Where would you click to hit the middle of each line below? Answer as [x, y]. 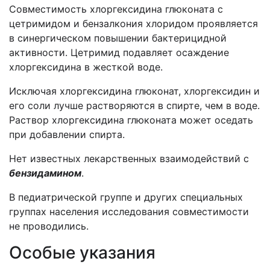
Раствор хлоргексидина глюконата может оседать [131, 120]
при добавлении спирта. [67, 134]
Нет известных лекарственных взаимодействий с [129, 159]
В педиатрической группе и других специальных [126, 197]
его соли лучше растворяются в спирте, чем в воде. [134, 105]
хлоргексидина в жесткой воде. [86, 67]
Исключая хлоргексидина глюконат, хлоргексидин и [134, 91]
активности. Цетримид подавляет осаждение [119, 52]
